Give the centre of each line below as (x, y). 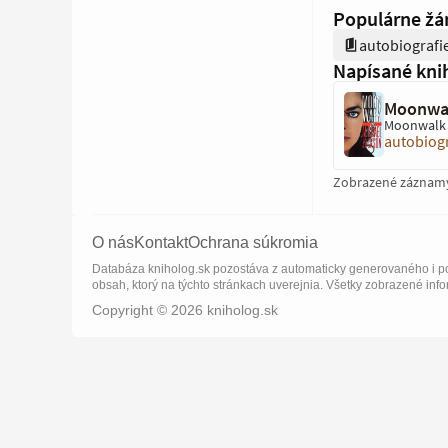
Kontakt (161, 242)
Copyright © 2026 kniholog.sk (185, 309)
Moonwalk (415, 125)
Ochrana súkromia (253, 242)
